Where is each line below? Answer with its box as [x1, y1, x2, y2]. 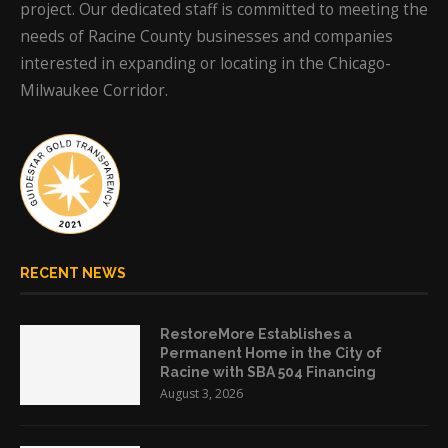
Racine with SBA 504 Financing [160, 364, 376, 380]
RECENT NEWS [20, 265, 126, 281]
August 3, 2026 [160, 385, 243, 402]
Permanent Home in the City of [160, 345, 382, 361]
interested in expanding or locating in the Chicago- [20, 53, 391, 74]
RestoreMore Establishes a [160, 326, 352, 342]
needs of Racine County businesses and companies [20, 26, 393, 47]
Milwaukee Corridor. [20, 80, 168, 101]
